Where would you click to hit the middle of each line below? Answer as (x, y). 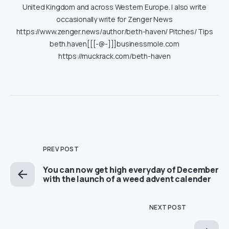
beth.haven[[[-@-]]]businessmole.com (114, 43)
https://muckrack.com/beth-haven (114, 56)
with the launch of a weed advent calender (127, 179)
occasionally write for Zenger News (114, 19)
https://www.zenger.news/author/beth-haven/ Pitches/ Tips (114, 31)
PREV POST (61, 149)
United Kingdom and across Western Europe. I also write (114, 7)
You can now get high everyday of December (131, 169)
